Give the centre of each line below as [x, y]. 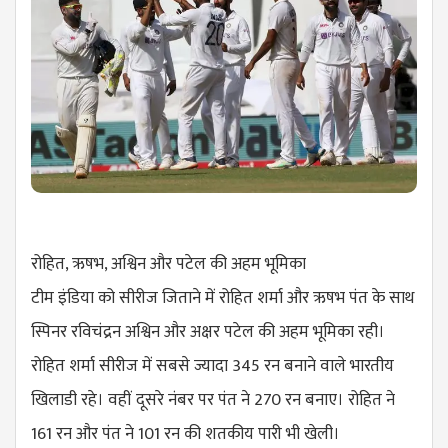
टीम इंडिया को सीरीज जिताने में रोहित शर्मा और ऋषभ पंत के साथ [222, 297]
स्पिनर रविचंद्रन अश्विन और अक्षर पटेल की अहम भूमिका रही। [208, 331]
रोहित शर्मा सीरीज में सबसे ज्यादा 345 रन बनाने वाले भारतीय [212, 365]
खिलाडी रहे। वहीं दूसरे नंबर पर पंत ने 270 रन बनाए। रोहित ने [213, 399]
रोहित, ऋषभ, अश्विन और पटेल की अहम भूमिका [168, 263]
